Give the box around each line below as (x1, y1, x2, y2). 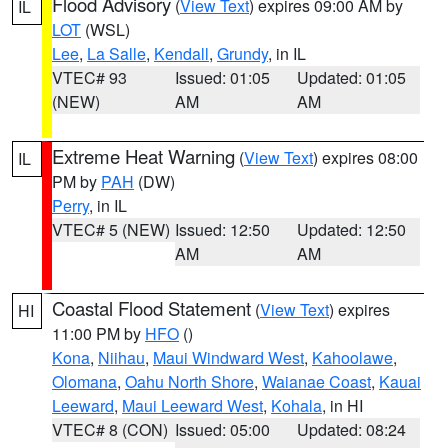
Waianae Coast (262, 370, 371, 393)
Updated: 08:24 (297, 418, 407, 441)
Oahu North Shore (125, 370, 254, 393)
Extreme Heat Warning (52, 143, 235, 169)
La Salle (87, 42, 146, 65)
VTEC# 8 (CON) (52, 418, 168, 441)
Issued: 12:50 (174, 218, 270, 241)
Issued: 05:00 (174, 418, 270, 441)
